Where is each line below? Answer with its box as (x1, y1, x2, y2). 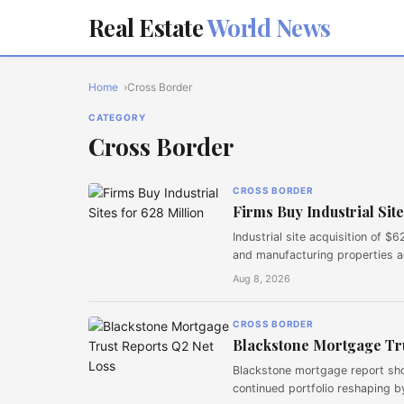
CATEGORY (88, 112, 146, 123)
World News (203, 12, 331, 43)
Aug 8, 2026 (233, 272, 290, 285)
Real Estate (88, 12, 204, 43)
